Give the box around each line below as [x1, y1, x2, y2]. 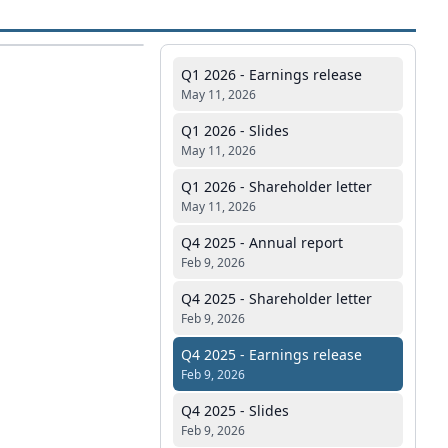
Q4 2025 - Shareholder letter [181, 289, 372, 308]
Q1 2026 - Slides [181, 121, 289, 140]
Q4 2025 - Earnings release [181, 345, 362, 364]
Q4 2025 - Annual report [181, 233, 343, 252]
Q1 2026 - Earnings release [181, 65, 362, 84]
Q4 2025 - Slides [181, 401, 289, 420]
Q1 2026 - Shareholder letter [181, 177, 372, 196]
